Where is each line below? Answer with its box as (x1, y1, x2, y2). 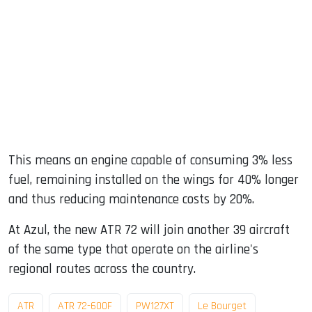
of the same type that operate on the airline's (8, 241, 258, 259)
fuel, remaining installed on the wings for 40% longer (8, 171, 299, 189)
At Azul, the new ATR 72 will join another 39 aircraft (8, 221, 290, 240)
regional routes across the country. (8, 260, 196, 279)
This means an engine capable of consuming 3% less (8, 152, 292, 170)
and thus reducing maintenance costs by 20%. (8, 191, 254, 209)
